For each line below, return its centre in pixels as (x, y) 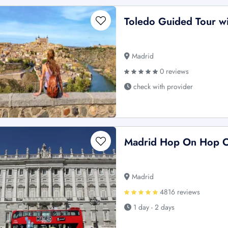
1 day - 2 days (153, 207)
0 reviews (174, 71)
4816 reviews (179, 192)
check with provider (162, 86)
